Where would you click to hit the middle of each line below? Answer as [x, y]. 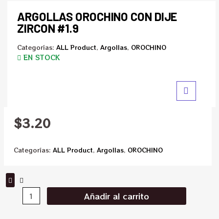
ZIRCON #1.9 [48, 28]
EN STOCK [42, 57]
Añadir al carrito [117, 196]
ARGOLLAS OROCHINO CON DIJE [97, 16]
